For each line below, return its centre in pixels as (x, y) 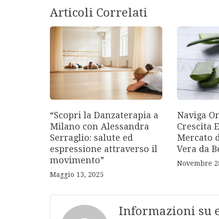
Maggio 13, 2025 (77, 174)
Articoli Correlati (99, 13)
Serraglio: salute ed (91, 137)
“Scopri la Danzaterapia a (104, 115)
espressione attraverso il (104, 149)
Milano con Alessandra (99, 126)
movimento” (77, 160)
